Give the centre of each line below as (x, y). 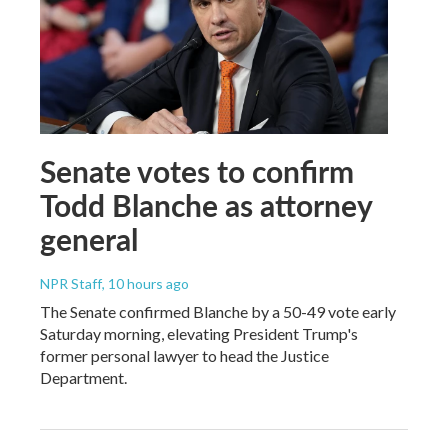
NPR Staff (71, 283)
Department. (83, 377)
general (89, 238)
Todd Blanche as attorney (206, 204)
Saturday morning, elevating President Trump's (199, 333)
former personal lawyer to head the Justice (184, 355)
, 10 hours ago (145, 283)
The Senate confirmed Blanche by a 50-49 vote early (218, 311)
